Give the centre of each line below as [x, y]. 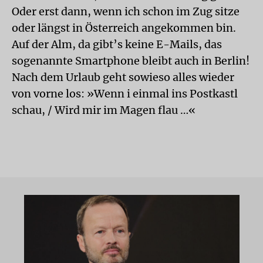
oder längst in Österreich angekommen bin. [124, 28]
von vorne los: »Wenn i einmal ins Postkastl [125, 94]
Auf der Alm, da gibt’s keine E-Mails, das [117, 44]
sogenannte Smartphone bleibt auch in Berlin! [131, 61]
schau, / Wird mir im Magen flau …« [104, 110]
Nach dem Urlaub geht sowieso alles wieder [123, 77]
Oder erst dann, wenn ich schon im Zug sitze [126, 11]
